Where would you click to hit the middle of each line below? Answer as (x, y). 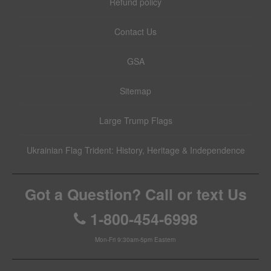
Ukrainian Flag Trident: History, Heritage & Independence (135, 150)
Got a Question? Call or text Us (135, 194)
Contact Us (135, 31)
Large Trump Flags (135, 120)
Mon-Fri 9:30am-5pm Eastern (135, 239)
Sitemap (135, 90)
